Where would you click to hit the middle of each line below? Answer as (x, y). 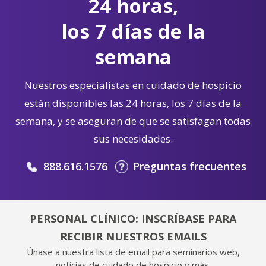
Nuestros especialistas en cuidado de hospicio (133, 85)
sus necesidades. (133, 139)
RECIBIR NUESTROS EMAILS (133, 237)
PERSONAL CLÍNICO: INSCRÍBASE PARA (133, 219)
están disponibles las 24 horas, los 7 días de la (133, 103)
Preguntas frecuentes (189, 167)
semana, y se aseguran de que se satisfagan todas (133, 121)
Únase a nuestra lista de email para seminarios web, (133, 252)
